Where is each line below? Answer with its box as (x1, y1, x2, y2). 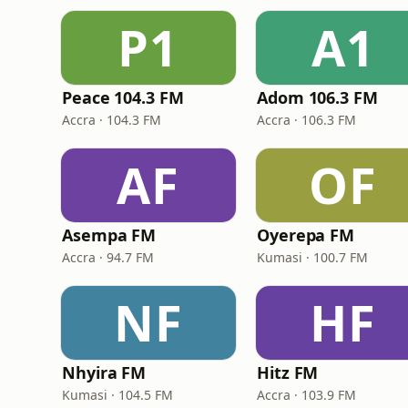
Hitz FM (257, 362, 319, 383)
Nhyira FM (62, 362, 147, 383)
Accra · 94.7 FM (62, 249, 154, 266)
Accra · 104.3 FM (62, 111, 161, 128)
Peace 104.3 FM (62, 87, 184, 108)
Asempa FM (62, 224, 157, 246)
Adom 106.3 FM (257, 87, 378, 108)
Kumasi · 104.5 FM (62, 386, 173, 403)
